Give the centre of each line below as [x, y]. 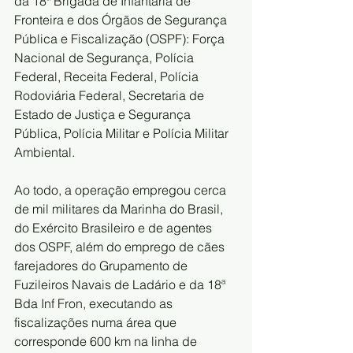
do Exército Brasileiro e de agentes [115, 227]
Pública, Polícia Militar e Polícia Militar [123, 133]
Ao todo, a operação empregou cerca [122, 190]
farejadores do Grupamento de [102, 265]
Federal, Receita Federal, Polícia [108, 76]
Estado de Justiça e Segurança [104, 114]
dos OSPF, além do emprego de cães [121, 246]
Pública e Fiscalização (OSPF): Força [121, 38]
